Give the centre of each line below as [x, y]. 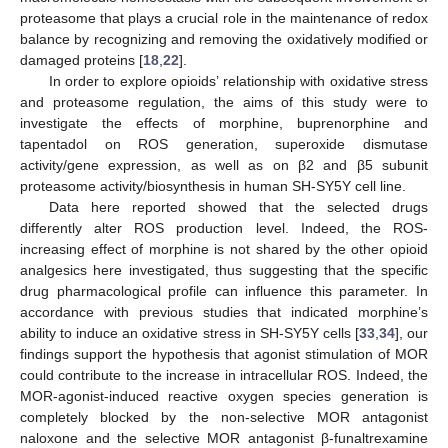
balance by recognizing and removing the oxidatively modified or [224, 38]
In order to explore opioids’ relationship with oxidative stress [238, 80]
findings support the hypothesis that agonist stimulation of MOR [224, 353]
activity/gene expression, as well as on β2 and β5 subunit [224, 164]
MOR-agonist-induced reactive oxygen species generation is [224, 395]
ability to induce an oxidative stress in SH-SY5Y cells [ [189, 332]
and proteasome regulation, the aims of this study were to [224, 101]
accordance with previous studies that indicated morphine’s [224, 311]
